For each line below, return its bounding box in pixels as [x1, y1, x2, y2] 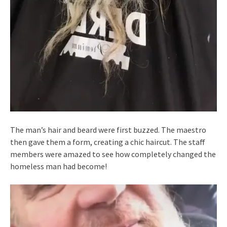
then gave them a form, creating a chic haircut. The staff [10, 136, 205, 147]
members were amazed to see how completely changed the [10, 148, 216, 159]
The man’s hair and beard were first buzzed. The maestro [10, 124, 206, 135]
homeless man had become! [10, 161, 107, 171]
